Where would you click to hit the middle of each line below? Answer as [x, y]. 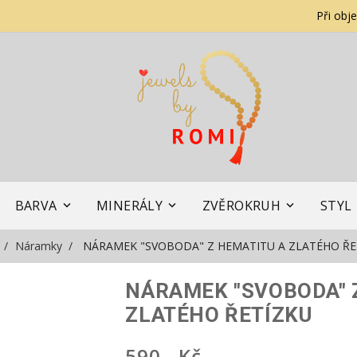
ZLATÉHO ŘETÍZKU [219, 314]
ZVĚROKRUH [241, 205]
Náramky [38, 245]
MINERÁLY [130, 205]
